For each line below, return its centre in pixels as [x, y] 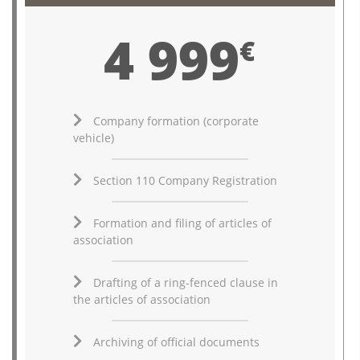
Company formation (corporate [176, 121]
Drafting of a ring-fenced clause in [185, 282]
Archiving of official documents [176, 342]
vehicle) [93, 137]
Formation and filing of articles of [182, 223]
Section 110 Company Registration [185, 180]
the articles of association [141, 299]
